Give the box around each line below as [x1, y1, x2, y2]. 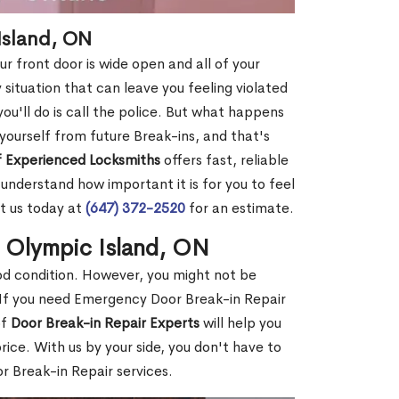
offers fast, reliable [160, 150, 289, 169]
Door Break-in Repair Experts [11, 313, 199, 332]
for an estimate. [185, 198, 294, 217]
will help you [199, 313, 281, 332]
